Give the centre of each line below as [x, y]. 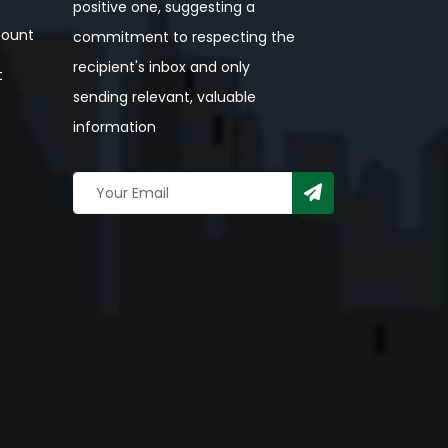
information [114, 127]
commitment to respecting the [184, 37]
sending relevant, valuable [164, 97]
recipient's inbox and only [161, 67]
